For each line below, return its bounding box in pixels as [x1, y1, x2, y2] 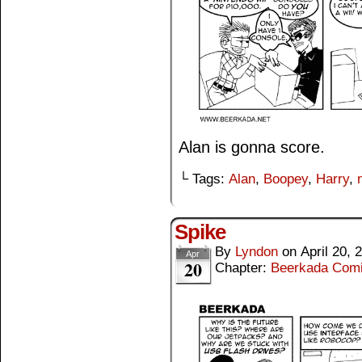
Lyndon [235, 244, 278, 260]
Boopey [263, 171, 308, 187]
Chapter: [215, 260, 271, 276]
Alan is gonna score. [179, 138, 325, 157]
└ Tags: [179, 171, 229, 187]
